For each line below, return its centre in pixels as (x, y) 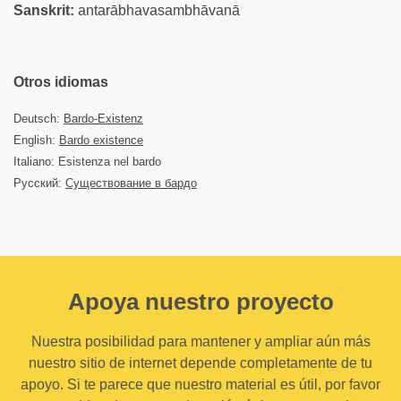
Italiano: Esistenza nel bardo (87, 162)
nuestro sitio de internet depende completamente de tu (200, 363)
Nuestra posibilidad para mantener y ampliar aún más (200, 341)
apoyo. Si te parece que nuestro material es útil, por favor (200, 384)
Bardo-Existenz (103, 119)
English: (36, 140)
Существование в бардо (131, 183)
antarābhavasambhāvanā (157, 10)
